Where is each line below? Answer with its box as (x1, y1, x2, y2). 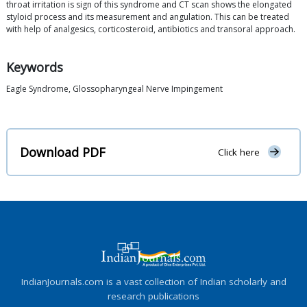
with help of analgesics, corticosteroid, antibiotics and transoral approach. (6, 23, 295, 36)
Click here (217, 146, 260, 159)
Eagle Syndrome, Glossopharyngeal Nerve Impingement (6, 83, 223, 95)
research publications (108, 289, 199, 302)
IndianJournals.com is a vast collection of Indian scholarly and (21, 275, 286, 288)
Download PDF (20, 143, 106, 160)
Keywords (6, 59, 63, 76)
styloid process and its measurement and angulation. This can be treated (6, 11, 289, 23)
